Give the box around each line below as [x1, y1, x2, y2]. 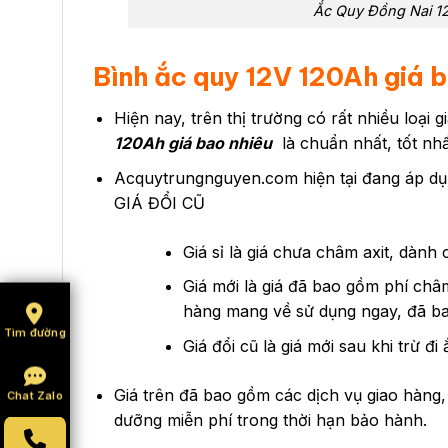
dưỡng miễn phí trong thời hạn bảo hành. [113, 409, 427, 430]
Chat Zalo [7, 388, 63, 403]
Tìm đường [4, 325, 66, 340]
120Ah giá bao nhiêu [113, 132, 272, 153]
